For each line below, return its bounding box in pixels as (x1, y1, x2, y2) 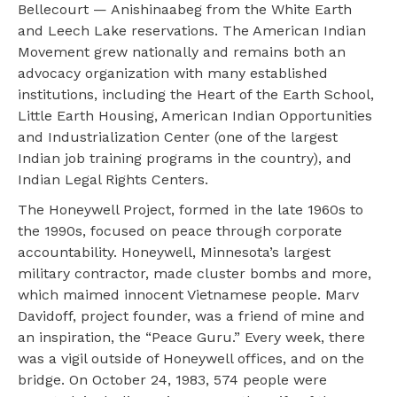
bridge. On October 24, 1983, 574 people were (18, 371, 327, 389)
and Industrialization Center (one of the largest (18, 128, 338, 146)
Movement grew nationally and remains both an (18, 43, 346, 61)
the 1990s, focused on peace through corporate (18, 222, 342, 240)
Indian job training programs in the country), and (18, 150, 352, 167)
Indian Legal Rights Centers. (18, 171, 208, 189)
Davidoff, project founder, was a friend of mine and (18, 307, 365, 325)
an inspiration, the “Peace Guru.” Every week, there (18, 329, 365, 346)
